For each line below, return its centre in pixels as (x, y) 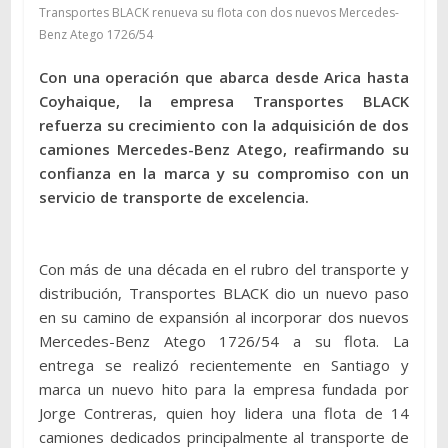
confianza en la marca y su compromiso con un (224, 172)
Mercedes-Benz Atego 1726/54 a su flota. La (224, 340)
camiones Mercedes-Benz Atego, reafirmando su (224, 148)
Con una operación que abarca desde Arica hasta (224, 76)
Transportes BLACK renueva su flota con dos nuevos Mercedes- (218, 12)
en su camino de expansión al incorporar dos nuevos (224, 316)
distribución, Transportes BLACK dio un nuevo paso (224, 292)
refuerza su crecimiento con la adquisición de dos (224, 124)
